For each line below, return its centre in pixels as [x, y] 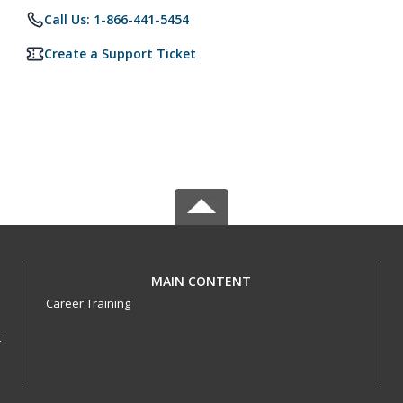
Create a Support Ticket [120, 54]
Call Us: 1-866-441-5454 [116, 19]
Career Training [88, 303]
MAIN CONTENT [201, 281]
